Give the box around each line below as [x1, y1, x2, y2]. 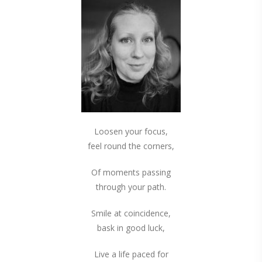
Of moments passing [91, 167, 171, 178]
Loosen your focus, [94, 126, 168, 137]
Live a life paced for [94, 249, 168, 260]
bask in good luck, [97, 222, 165, 233]
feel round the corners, [88, 140, 174, 151]
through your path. [96, 181, 166, 192]
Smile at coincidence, [91, 208, 171, 219]
